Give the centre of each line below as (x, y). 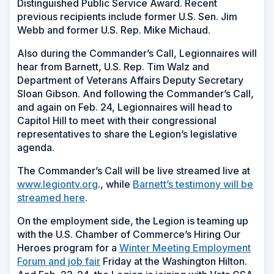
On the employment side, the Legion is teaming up (133, 220)
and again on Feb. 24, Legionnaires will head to (125, 107)
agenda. (36, 147)
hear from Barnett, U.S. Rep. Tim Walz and (113, 66)
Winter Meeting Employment (185, 247)
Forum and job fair (59, 261)
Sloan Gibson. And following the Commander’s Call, (135, 93)
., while (115, 184)
